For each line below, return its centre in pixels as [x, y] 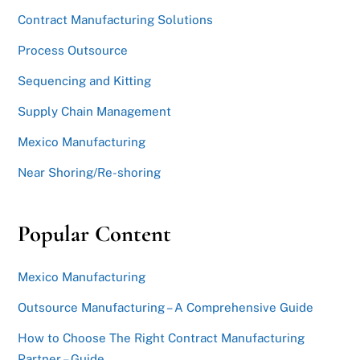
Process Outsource [73, 50]
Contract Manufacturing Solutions [116, 19]
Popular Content [95, 233]
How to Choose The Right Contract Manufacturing [162, 338]
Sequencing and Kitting [85, 80]
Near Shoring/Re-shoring [90, 173]
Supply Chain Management [95, 111]
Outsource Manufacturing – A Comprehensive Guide [166, 308]
